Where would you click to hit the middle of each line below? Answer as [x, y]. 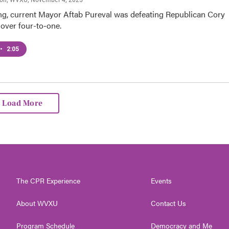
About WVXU [37, 203]
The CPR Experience [48, 181]
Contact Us [169, 203]
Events [162, 181]
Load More [22, 104]
